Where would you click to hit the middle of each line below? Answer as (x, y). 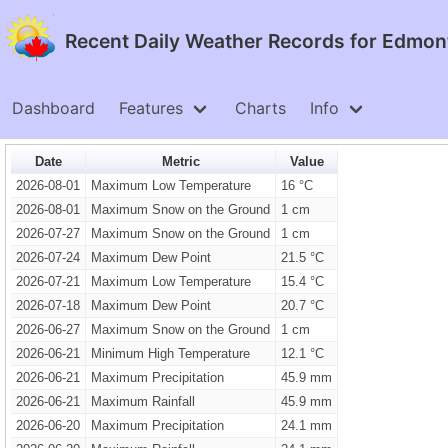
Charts (260, 108)
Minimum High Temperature (170, 353)
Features (151, 108)
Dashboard (53, 108)
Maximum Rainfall (142, 401)
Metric (180, 161)
